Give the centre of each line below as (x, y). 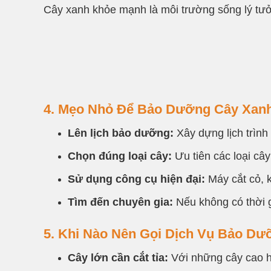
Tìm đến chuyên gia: (120, 202)
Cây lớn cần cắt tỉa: (118, 257)
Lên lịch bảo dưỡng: (121, 133)
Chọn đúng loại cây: (120, 156)
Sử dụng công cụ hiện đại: (136, 179)
